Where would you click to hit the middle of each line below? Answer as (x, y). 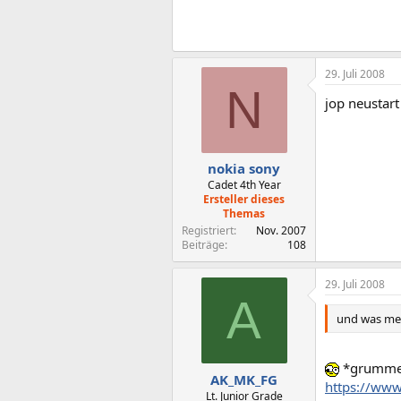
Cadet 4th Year (244, 185)
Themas (244, 213)
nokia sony (244, 168)
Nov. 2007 (281, 230)
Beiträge (203, 245)
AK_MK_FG (244, 379)
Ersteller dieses (244, 199)
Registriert (208, 230)
